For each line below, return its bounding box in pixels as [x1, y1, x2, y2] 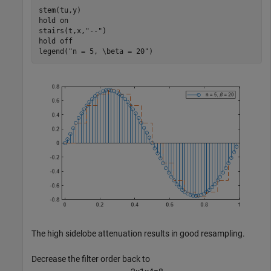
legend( [38, 47, 68, 56]
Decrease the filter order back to [31, 254, 150, 264]
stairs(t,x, [38, 26, 85, 35]
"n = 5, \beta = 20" [68, 47, 149, 56]
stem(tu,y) [38, 5, 81, 15]
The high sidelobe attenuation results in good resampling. [31, 229, 245, 239]
